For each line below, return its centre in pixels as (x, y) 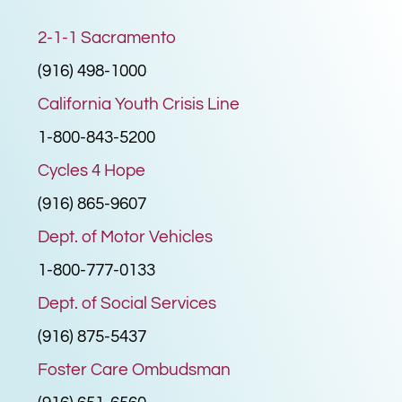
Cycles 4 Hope (92, 170)
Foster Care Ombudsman (135, 369)
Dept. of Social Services (127, 303)
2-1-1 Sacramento (107, 37)
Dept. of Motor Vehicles (126, 236)
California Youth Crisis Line (139, 104)
